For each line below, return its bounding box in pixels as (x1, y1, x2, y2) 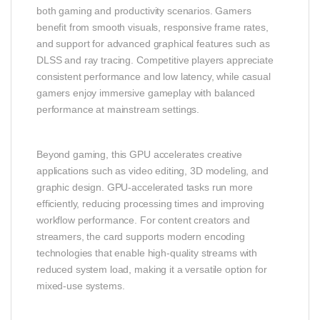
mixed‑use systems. (36, 279, 125, 291)
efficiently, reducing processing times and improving (36, 197, 264, 209)
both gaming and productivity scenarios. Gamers (36, 4, 251, 16)
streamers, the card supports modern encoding (36, 230, 245, 242)
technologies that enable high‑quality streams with (36, 246, 257, 259)
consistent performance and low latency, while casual (36, 70, 271, 82)
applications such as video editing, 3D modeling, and (36, 164, 269, 176)
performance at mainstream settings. (36, 103, 200, 115)
